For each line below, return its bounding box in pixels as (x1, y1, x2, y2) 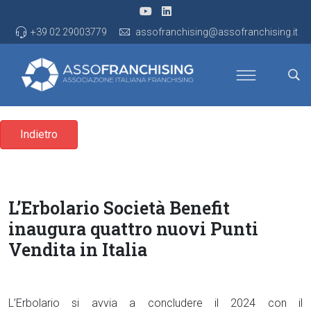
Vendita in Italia (8, 238, 147, 261)
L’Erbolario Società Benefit (8, 196, 230, 219)
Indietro (20, 128, 58, 141)
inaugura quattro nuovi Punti (8, 217, 258, 240)
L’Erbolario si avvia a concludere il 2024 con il (8, 296, 303, 310)
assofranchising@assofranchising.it (135, 26, 298, 37)
